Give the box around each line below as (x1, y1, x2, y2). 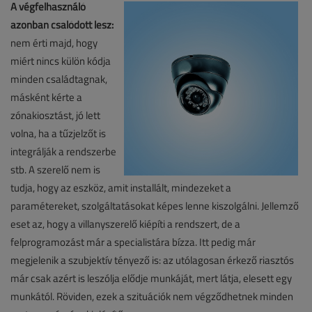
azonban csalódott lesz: (10, 17, 114, 33)
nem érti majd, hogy (10, 36, 97, 51)
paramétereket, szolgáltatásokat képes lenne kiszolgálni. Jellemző (10, 198, 299, 214)
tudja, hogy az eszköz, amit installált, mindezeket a (10, 180, 231, 196)
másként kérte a (10, 90, 82, 105)
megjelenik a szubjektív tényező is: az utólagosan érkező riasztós (10, 253, 294, 268)
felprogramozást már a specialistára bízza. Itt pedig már (10, 235, 256, 250)
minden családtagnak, (10, 72, 107, 87)
